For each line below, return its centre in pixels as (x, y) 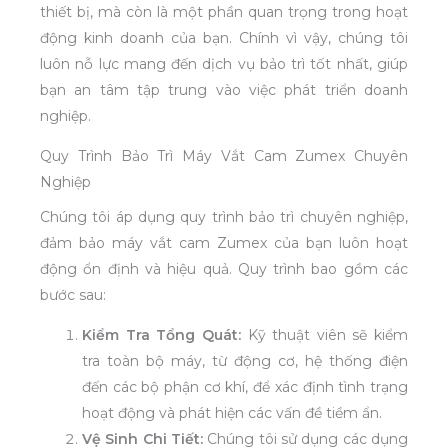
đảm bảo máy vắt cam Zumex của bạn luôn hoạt (224, 243)
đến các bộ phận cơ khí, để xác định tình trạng (245, 387)
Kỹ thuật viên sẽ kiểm (324, 335)
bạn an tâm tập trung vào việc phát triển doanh (224, 89)
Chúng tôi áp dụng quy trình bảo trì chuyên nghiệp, (224, 217)
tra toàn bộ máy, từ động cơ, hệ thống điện (245, 361)
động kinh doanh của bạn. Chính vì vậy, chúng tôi (224, 37)
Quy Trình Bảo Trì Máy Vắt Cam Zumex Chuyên (224, 155)
